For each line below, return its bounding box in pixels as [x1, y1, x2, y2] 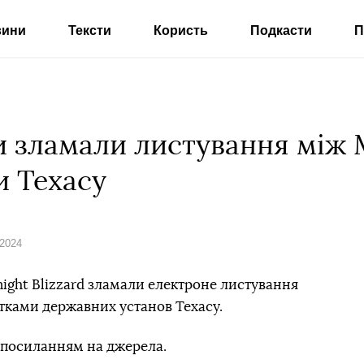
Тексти [67, 24, 111, 37]
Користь [153, 24, 208, 37]
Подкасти [249, 24, 312, 37]
